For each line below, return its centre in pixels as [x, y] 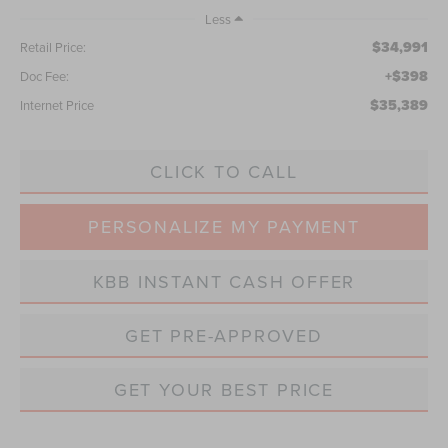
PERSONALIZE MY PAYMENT [224, 226]
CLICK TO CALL [224, 171]
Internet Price [57, 104]
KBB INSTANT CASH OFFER [224, 281]
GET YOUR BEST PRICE [224, 389]
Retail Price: [53, 46]
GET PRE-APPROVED [224, 335]
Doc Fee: [45, 75]
